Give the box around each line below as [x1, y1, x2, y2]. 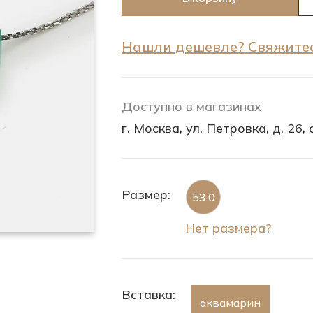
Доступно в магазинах [122, 99, 261, 115]
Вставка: [122, 286, 175, 303]
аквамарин [200, 296, 261, 310]
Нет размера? [186, 220, 272, 236]
